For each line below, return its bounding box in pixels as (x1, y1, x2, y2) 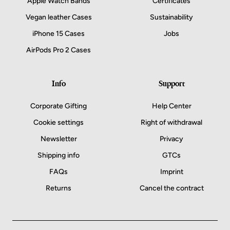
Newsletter (40, 134, 77, 143)
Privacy (160, 134, 183, 143)
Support (158, 78, 185, 89)
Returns (46, 183, 71, 193)
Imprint (160, 167, 183, 176)
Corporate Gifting (30, 101, 87, 110)
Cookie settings (33, 118, 84, 127)
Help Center (151, 101, 191, 110)
